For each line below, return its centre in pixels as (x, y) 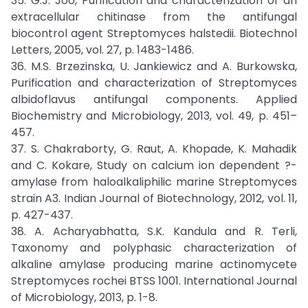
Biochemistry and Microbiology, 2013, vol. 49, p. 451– (154, 116)
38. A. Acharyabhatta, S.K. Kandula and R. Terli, (154, 231)
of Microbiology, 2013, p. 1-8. (84, 297)
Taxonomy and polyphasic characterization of (154, 248)
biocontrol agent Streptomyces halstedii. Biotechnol (154, 33)
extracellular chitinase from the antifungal (154, 17)
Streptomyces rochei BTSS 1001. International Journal (154, 281)
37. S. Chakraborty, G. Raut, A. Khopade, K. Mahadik (154, 149)
